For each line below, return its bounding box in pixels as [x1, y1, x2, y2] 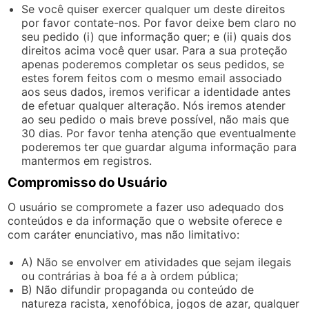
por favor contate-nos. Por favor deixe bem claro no [21, 15, 297, 30]
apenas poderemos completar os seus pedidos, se [21, 57, 285, 71]
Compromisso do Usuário [8, 174, 168, 190]
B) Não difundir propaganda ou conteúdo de [21, 282, 255, 297]
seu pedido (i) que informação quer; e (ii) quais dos [21, 29, 292, 43]
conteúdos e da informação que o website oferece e [8, 213, 283, 228]
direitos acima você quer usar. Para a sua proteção [21, 43, 288, 57]
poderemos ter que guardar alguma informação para [21, 139, 297, 154]
